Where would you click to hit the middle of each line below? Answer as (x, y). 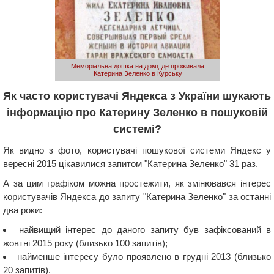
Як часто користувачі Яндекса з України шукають (137, 96)
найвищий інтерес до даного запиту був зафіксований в (145, 229)
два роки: (23, 210)
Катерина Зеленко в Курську (138, 73)
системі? (137, 129)
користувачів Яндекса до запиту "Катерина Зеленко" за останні (137, 196)
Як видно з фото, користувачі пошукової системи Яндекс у (137, 150)
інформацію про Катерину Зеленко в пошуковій (137, 112)
